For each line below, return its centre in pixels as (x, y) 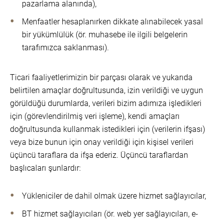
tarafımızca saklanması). (65, 48)
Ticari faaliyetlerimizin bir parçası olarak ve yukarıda (101, 77)
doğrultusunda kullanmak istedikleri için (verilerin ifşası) (108, 129)
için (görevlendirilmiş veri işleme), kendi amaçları (95, 116)
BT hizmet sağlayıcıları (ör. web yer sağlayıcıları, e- (110, 214)
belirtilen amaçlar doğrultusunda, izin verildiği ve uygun (107, 90)
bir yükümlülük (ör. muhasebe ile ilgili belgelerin (105, 35)
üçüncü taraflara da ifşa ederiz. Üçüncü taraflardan (99, 155)
